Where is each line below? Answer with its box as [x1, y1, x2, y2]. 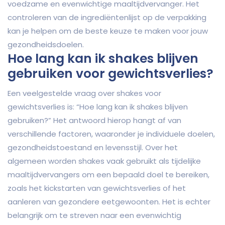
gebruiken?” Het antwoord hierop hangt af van [8, 115, 181, 126]
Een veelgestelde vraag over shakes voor [8, 88, 161, 99]
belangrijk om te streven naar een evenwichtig [8, 210, 181, 221]
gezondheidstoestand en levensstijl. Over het [8, 142, 178, 153]
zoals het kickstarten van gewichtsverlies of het [8, 183, 186, 194]
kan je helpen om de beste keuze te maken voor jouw [8, 26, 208, 37]
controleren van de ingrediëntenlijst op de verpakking [8, 12, 206, 23]
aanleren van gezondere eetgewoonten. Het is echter [8, 196, 210, 207]
